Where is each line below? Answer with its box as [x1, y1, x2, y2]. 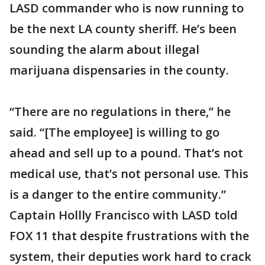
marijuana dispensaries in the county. [9, 62, 229, 78]
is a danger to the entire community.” [9, 186, 226, 202]
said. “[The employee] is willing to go [9, 124, 219, 140]
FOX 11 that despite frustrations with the [9, 228, 249, 244]
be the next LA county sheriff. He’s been [9, 21, 237, 37]
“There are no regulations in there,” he [9, 104, 231, 119]
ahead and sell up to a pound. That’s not [9, 145, 243, 161]
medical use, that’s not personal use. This [9, 166, 248, 182]
